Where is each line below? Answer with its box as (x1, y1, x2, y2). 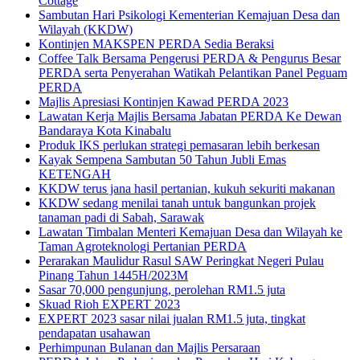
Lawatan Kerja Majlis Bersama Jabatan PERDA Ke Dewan (39, 108, 342, 123)
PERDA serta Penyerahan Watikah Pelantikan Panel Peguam (39, 65, 347, 80)
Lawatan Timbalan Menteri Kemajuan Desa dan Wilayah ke (39, 224, 342, 239)
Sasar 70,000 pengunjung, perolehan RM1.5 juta (39, 282, 285, 297)
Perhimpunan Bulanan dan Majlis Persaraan (39, 340, 260, 354)
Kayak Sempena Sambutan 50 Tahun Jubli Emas (39, 152, 286, 166)
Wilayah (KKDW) (39, 22, 133, 36)
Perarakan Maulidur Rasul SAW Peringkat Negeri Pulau (39, 253, 324, 268)
